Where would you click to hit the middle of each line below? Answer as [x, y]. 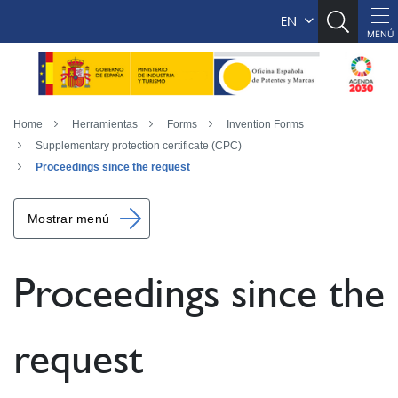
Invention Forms [265, 124]
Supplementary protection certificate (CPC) [139, 146]
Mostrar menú [68, 219]
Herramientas [105, 124]
